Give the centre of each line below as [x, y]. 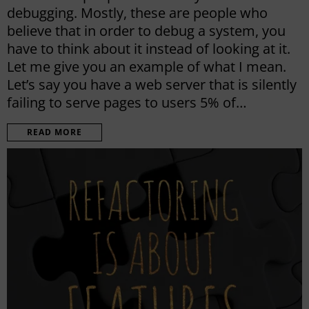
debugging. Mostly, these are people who [137, 12]
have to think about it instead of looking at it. [149, 48]
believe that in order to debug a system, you [146, 30]
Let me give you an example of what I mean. [147, 66]
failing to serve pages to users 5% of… [127, 102]
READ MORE [54, 132]
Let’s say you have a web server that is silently [152, 84]
